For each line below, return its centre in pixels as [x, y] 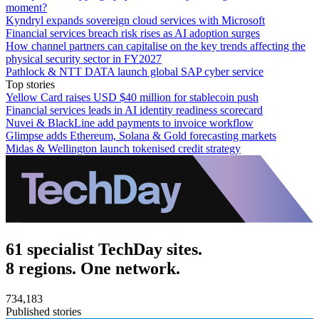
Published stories [43, 311]
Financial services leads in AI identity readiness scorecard [134, 110]
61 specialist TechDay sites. [104, 249]
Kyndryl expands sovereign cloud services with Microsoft [135, 20]
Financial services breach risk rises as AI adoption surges [133, 33]
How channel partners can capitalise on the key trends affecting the [156, 46]
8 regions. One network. [93, 268]
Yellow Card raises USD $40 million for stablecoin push [132, 97]
